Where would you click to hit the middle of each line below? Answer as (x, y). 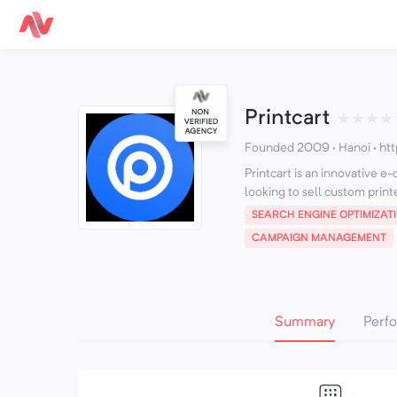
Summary (305, 323)
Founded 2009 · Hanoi (307, 148)
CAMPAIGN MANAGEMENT (319, 238)
